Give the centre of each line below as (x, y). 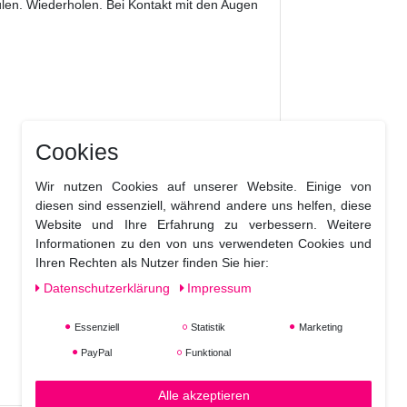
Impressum (219, 288)
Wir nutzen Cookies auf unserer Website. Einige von (203, 186)
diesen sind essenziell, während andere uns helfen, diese (203, 205)
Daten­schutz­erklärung (108, 288)
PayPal (95, 352)
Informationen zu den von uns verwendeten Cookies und (203, 243)
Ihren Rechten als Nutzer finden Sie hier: (152, 263)
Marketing (319, 327)
